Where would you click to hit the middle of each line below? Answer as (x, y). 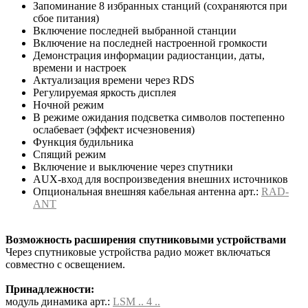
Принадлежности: (50, 289)
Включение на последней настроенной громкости (150, 43)
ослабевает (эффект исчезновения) (114, 129)
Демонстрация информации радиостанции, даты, (149, 55)
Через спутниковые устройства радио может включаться (138, 252)
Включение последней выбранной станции (135, 30)
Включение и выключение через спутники (133, 166)
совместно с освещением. (65, 264)
